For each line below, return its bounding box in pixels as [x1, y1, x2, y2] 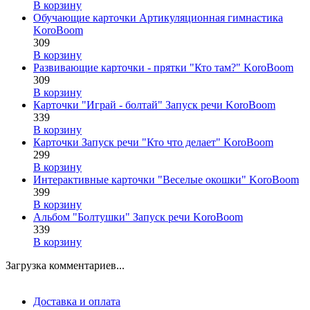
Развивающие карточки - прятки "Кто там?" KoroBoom [33, 61, 293, 73]
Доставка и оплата [33, 295, 120, 307]
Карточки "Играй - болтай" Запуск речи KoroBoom [33, 98, 275, 111]
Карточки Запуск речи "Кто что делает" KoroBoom [33, 136, 273, 148]
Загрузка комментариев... [6, 259, 125, 271]
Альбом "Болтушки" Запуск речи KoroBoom [33, 210, 243, 223]
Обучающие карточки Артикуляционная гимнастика [33, 11, 283, 24]
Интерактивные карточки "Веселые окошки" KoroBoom [33, 173, 299, 185]
